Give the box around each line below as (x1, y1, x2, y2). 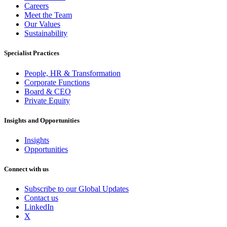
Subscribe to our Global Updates (24, 184, 129, 194)
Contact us (24, 194, 58, 203)
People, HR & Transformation (24, 68, 121, 78)
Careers (24, 2, 49, 11)
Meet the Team (24, 11, 72, 20)
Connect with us (4, 165, 49, 173)
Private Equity (24, 96, 70, 105)
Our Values (24, 20, 60, 29)
